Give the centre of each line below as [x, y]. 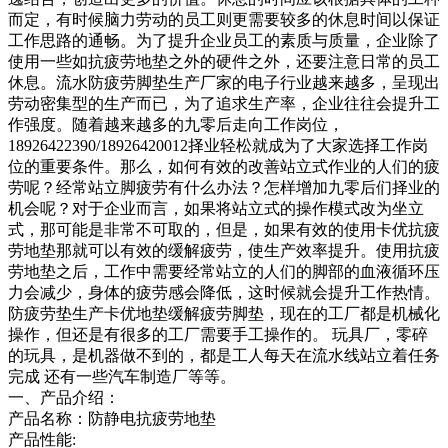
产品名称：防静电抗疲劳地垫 [112, 418]
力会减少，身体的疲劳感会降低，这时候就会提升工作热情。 [224, 292]
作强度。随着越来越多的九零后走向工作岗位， [176, 124]
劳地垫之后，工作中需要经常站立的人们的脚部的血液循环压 [224, 271]
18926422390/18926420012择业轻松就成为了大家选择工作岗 [218, 145]
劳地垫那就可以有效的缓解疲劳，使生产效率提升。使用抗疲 [224, 250]
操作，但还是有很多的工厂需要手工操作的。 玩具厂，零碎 [218, 334]
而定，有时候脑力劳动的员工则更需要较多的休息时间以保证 [224, 19]
